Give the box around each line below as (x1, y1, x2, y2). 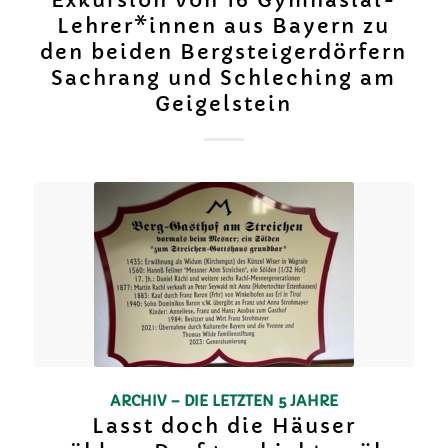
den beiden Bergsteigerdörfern (40, 39, 408, 65)
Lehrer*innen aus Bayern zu (57, 13, 391, 39)
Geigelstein (155, 91, 293, 117)
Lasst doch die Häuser (91, 413, 356, 439)
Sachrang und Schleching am (51, 65, 397, 91)
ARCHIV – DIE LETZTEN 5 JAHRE (109, 391, 338, 410)
